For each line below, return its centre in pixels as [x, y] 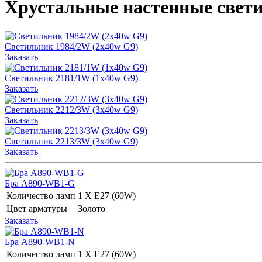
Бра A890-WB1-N [40, 242]
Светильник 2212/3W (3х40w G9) [71, 109]
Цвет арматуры [37, 208]
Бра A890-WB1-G [40, 183]
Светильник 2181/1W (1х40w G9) [71, 78]
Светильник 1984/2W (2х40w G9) [71, 46]
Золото [93, 208]
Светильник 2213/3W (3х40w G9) [71, 141]
